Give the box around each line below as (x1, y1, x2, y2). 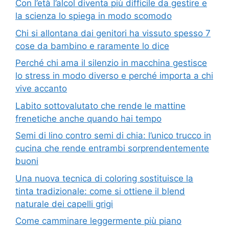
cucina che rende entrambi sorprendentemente (15, 143, 209, 154)
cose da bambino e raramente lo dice (15, 40, 169, 51)
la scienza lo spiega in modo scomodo (15, 11, 172, 21)
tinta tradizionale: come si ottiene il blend (15, 186, 185, 196)
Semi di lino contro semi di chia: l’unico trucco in (15, 130, 211, 141)
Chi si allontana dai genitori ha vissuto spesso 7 (15, 28, 211, 38)
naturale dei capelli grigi (15, 198, 113, 209)
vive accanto (15, 83, 67, 94)
